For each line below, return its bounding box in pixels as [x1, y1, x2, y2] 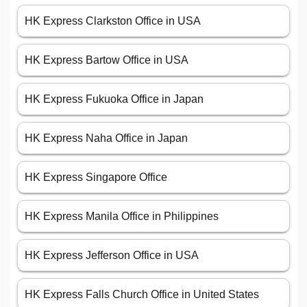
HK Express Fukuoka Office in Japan [25, 93, 204, 106]
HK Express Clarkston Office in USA [25, 15, 201, 27]
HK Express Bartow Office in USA [25, 54, 188, 66]
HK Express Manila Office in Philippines [25, 210, 219, 223]
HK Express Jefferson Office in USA [25, 249, 199, 262]
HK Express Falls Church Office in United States [25, 288, 259, 301]
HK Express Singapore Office [25, 171, 167, 184]
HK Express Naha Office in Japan [25, 132, 188, 145]
